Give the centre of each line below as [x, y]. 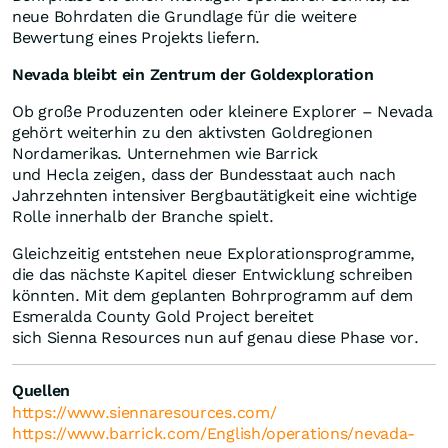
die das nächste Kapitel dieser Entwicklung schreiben [212, 275]
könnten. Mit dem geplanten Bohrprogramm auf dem [212, 296]
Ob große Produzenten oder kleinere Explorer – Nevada [222, 112]
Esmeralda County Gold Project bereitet [163, 317]
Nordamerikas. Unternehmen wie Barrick [165, 154]
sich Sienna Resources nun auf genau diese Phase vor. [215, 338]
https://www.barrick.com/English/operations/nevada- [214, 434]
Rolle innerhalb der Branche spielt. [145, 217]
